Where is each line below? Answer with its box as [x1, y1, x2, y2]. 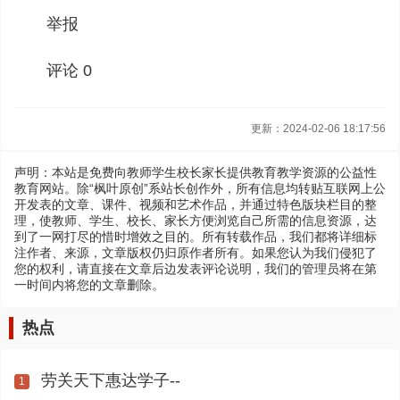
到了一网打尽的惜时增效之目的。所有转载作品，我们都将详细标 [14, 229, 377, 244]
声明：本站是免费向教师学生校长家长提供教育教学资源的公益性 [14, 165, 377, 179]
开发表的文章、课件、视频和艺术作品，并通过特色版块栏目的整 [14, 197, 377, 212]
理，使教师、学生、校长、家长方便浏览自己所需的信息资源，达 [14, 213, 377, 228]
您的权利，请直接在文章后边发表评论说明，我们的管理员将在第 [14, 262, 377, 276]
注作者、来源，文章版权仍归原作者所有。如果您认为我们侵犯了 [14, 246, 377, 260]
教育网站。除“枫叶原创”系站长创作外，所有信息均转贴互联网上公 [14, 181, 386, 196]
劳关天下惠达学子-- [41, 371, 180, 389]
